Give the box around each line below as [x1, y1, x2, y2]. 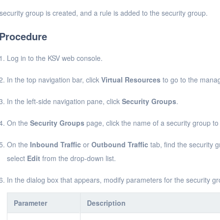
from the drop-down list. [40, 153, 116, 163]
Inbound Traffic [30, 139, 81, 149]
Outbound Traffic [91, 139, 148, 149]
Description [87, 198, 126, 208]
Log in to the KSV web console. [7, 53, 103, 63]
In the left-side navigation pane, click [7, 96, 122, 106]
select [7, 153, 27, 163]
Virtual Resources [101, 75, 161, 84]
